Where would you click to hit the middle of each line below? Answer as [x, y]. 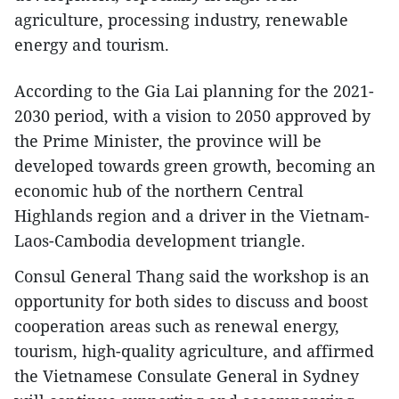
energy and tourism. [92, 44]
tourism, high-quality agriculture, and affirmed [194, 350]
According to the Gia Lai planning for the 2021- [194, 90]
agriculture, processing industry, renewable [181, 19]
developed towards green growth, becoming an [195, 165]
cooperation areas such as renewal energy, [177, 326]
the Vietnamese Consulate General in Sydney [187, 375]
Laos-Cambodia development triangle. [160, 240]
